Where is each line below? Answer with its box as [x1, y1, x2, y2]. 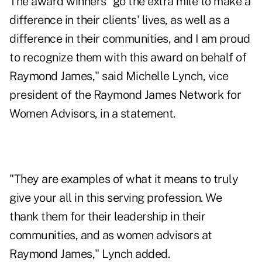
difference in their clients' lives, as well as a [9, 13, 229, 27]
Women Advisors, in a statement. [9, 106, 175, 121]
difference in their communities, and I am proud [9, 32, 250, 46]
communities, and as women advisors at [9, 228, 212, 243]
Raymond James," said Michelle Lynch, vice [9, 69, 229, 84]
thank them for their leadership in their [9, 209, 205, 224]
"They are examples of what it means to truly [9, 172, 238, 187]
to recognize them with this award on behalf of [9, 50, 246, 65]
